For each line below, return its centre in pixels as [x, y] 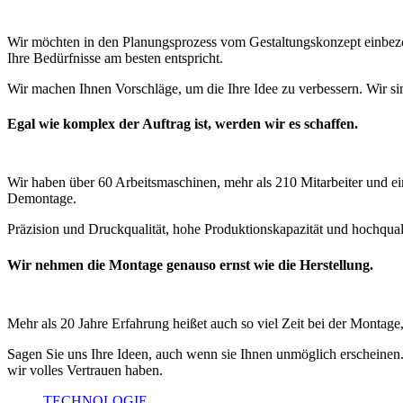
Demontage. [42, 199]
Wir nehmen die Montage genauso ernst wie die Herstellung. [190, 264]
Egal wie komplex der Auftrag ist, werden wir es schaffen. [183, 124]
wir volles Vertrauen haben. [85, 370]
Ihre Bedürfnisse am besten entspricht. [115, 58]
